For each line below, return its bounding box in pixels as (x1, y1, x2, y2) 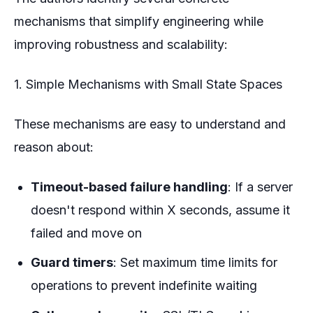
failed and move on (31, 225, 142, 240)
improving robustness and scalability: (14, 36, 228, 52)
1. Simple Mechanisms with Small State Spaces (14, 76, 282, 92)
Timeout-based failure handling (31, 179, 228, 194)
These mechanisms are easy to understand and (14, 116, 286, 131)
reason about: (14, 139, 94, 154)
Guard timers (31, 255, 113, 270)
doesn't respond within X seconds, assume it (31, 202, 290, 217)
